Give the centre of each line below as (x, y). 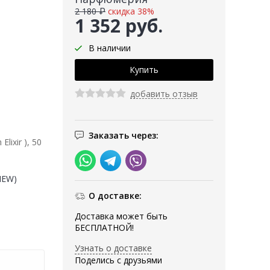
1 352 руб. (119, 26)
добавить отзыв (164, 94)
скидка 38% (131, 11)
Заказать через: (124, 136)
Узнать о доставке (113, 248)
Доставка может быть (121, 216)
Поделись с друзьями (118, 260)
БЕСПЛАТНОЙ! (104, 228)
